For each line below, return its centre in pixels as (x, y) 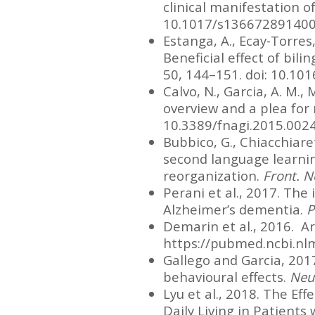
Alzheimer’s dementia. (235, 209)
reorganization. (213, 175)
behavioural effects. (226, 276)
